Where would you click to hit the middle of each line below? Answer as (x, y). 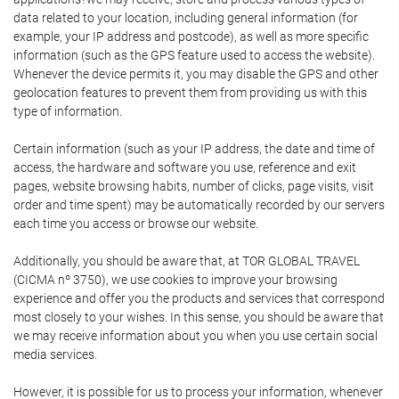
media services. (55, 354)
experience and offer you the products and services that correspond (199, 298)
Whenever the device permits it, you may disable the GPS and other (196, 74)
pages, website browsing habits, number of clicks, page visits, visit (194, 186)
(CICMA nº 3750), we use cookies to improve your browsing (175, 280)
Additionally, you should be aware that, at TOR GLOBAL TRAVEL (187, 261)
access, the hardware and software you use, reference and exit (185, 167)
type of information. (68, 111)
